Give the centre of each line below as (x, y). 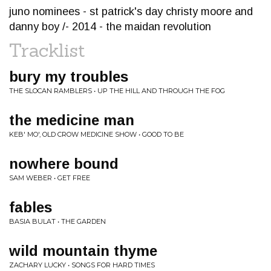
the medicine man (72, 120)
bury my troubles (69, 77)
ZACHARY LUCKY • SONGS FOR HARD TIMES (82, 265)
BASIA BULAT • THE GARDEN (57, 221)
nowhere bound (64, 164)
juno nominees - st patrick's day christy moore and (131, 11)
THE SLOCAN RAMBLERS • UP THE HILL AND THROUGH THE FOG (117, 91)
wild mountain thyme (83, 251)
